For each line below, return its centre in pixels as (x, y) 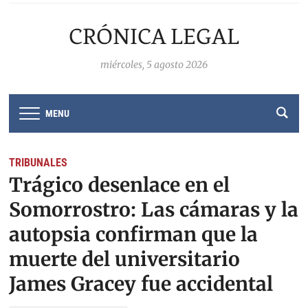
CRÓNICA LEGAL (154, 36)
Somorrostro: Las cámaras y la (154, 209)
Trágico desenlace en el (120, 185)
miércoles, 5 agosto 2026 (154, 65)
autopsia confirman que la (134, 234)
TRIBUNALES (38, 162)
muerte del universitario (125, 259)
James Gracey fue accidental (141, 284)
